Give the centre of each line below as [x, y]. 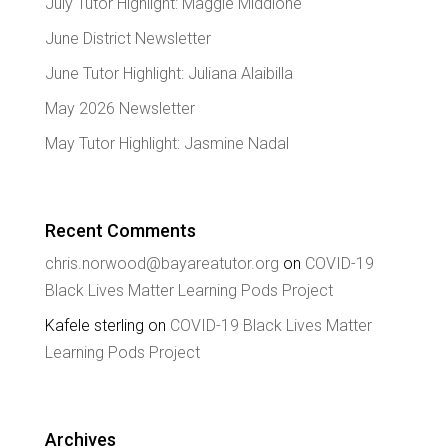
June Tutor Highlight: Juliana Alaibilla [168, 73]
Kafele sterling [94, 325]
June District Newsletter [127, 38]
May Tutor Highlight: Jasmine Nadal [166, 143]
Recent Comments [120, 230]
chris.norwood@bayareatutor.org [161, 263]
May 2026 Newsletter [119, 108]
